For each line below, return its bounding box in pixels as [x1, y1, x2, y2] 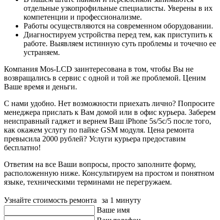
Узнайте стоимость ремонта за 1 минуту [4, 195, 141, 204]
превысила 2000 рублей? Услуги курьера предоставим [4, 134, 186, 143]
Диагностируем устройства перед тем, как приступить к [24, 30, 213, 39]
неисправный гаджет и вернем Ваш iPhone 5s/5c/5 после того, [4, 116, 211, 125]
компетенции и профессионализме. [24, 12, 142, 21]
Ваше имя [97, 205, 130, 214]
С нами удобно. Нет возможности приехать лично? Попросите [4, 99, 215, 108]
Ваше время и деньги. [4, 82, 77, 91]
